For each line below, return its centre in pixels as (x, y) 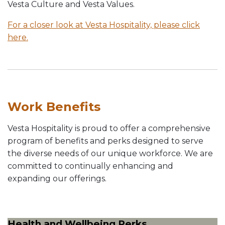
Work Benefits (54, 107)
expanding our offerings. (57, 179)
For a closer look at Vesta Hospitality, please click (104, 25)
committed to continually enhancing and (90, 166)
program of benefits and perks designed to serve (105, 141)
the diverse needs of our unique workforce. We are (110, 153)
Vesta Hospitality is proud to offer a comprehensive (109, 128)
